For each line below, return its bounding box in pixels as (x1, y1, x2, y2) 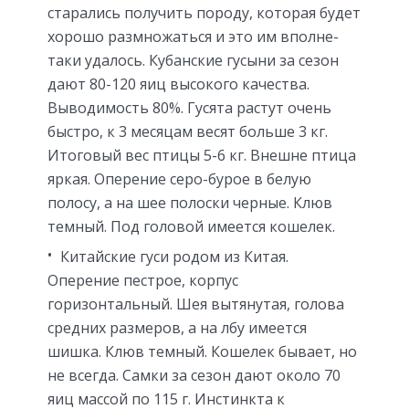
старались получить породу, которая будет (47, 3, 361, 24)
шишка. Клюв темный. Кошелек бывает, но (47, 341, 357, 362)
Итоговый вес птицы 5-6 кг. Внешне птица (47, 145, 356, 166)
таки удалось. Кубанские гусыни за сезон (47, 50, 339, 71)
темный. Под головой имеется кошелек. (47, 216, 335, 237)
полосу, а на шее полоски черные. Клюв (47, 193, 332, 214)
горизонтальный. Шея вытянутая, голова (47, 294, 344, 315)
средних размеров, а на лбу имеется (47, 318, 307, 339)
